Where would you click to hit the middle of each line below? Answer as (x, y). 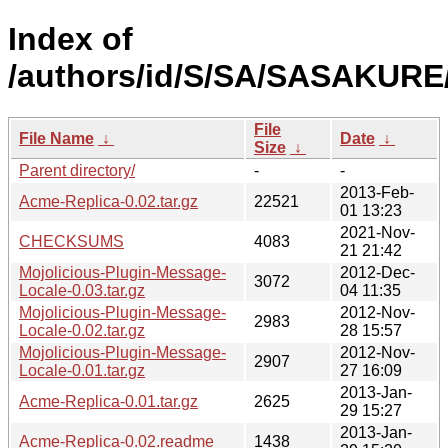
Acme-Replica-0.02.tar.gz (108, 201)
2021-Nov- (377, 232)
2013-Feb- (377, 192)
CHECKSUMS (71, 241)
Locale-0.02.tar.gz (82, 330)
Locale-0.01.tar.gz (82, 370)
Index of (70, 39)
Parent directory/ (77, 170)
